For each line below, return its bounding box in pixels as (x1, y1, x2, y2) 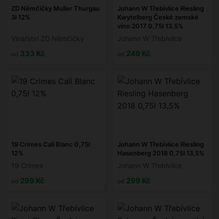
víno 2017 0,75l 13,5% (117, 22, 183, 30)
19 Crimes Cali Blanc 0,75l (11, 140, 90, 149)
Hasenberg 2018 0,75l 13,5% (117, 149, 204, 157)
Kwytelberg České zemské (117, 13, 198, 22)
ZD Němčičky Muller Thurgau (11, 4, 100, 13)
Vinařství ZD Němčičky (11, 34, 84, 43)
